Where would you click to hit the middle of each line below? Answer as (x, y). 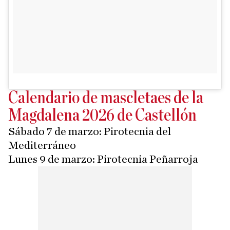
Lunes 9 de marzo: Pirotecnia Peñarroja (103, 159)
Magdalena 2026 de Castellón (102, 116)
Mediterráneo (42, 145)
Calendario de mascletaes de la (106, 98)
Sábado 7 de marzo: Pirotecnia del (90, 131)
